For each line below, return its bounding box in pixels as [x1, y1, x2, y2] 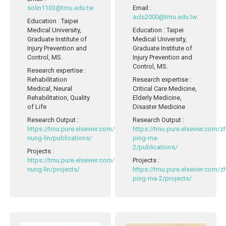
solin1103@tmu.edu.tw [27, 4, 94, 12]
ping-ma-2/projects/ [133, 175, 192, 183]
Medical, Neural [27, 85, 73, 93]
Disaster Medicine [133, 103, 186, 111]
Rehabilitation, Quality [27, 94, 90, 102]
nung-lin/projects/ [27, 165, 80, 174]
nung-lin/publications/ [27, 134, 92, 142]
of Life [27, 103, 47, 111]
